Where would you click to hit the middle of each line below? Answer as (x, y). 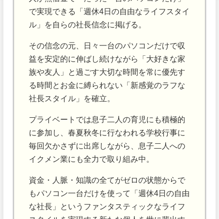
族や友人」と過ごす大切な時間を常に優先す (107, 72)
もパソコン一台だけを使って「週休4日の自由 (109, 193)
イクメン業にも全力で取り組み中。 (92, 159)
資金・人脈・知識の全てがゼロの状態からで (107, 180)
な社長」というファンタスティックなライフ (107, 207)
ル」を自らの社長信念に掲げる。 (88, 24)
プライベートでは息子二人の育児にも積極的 (107, 119)
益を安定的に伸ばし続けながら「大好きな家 (107, 58)
